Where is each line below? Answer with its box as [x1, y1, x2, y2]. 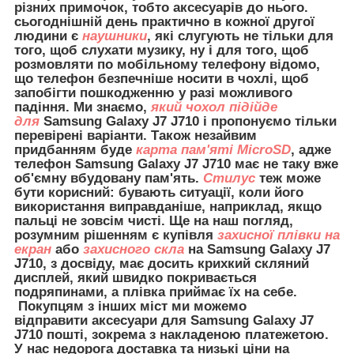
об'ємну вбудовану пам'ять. [14, 170, 203, 186]
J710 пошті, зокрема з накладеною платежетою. [14, 326, 329, 342]
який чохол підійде [151, 99, 277, 115]
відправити [14, 312, 92, 328]
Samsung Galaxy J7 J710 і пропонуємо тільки [43, 113, 337, 129]
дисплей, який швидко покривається [14, 269, 257, 285]
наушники [82, 28, 147, 43]
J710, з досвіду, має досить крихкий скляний [14, 255, 309, 271]
